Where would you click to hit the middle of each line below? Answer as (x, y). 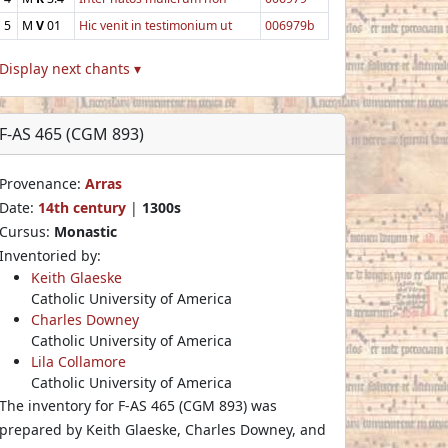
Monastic (85, 231)
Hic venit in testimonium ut (155, 25)
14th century (82, 207)
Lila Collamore (78, 361)
